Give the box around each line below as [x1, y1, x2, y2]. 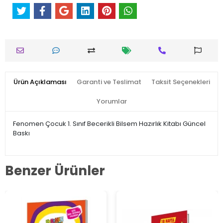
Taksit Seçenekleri [151, 77, 210, 87]
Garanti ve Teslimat [76, 77, 141, 87]
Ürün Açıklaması [13, 77, 67, 87]
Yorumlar [96, 97, 127, 107]
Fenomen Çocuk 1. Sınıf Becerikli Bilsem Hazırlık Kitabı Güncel [13, 119, 206, 129]
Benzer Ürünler [5, 161, 105, 180]
